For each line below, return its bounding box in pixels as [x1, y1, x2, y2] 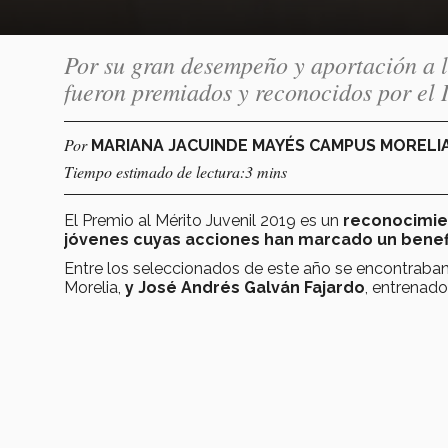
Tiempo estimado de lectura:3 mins [64, 160, 287, 182]
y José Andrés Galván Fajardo [125, 277, 365, 297]
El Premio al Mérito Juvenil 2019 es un [64, 210, 343, 230]
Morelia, [64, 277, 125, 297]
